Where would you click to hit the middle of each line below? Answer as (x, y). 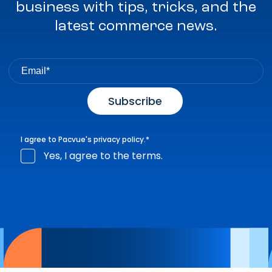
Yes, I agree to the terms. (103, 155)
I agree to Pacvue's (57, 139)
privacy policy (119, 139)
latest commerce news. (136, 26)
